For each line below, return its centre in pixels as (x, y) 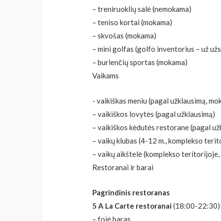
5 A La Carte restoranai (133, 206)
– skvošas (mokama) (125, 36)
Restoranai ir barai (123, 167)
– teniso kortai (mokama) (132, 22)
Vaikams (106, 76)
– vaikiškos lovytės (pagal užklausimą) (154, 114)
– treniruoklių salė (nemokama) (142, 9)
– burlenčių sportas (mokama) (140, 62)
